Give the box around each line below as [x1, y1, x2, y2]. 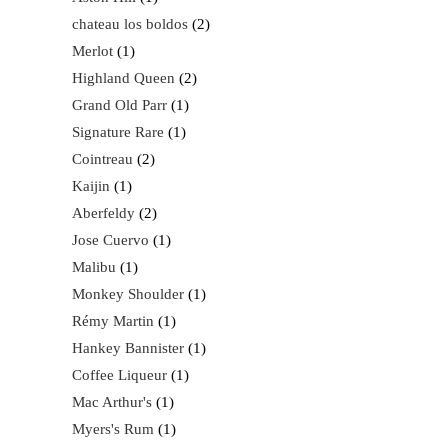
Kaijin [72, 178, 110, 194]
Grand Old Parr [72, 97, 167, 113]
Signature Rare [72, 124, 164, 140]
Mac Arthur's [72, 394, 152, 410]
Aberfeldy [72, 205, 135, 221]
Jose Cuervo [72, 232, 149, 248]
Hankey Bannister [72, 340, 184, 356]
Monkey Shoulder [72, 286, 184, 302]
